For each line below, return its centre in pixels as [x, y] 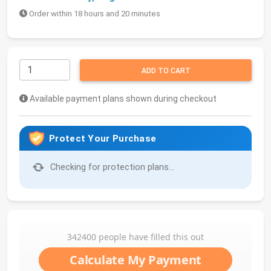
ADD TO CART [166, 71]
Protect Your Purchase [103, 138]
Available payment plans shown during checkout [122, 99]
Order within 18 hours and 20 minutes [94, 14]
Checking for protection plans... [111, 167]
